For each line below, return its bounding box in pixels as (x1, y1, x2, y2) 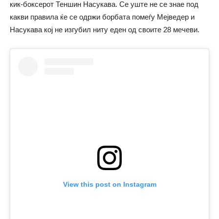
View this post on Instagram (63, 180, 156, 189)
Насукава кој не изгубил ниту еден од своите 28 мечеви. (10, 25, 199, 34)
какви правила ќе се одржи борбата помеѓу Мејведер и (10, 13, 195, 21)
